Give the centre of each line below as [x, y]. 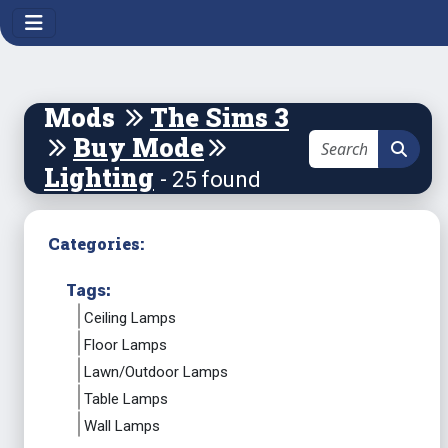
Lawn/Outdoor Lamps [156, 372]
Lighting [99, 177]
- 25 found [210, 179]
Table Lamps [126, 399]
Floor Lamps [125, 345]
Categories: [96, 243]
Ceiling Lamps [130, 318]
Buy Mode [138, 147]
